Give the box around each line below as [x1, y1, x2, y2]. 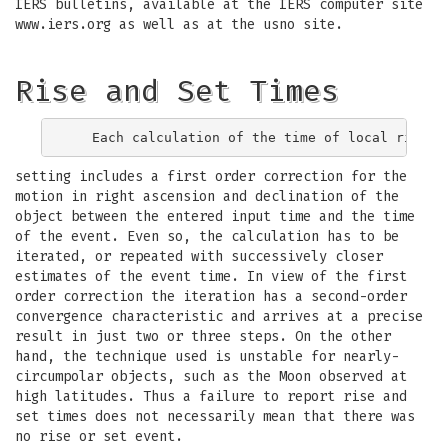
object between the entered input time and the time [15, 208, 415, 225]
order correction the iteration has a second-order [15, 288, 407, 305]
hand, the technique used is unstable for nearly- [15, 348, 399, 365]
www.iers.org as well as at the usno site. [15, 16, 343, 33]
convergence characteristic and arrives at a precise [15, 308, 423, 325]
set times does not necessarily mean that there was [15, 408, 415, 425]
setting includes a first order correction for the [15, 168, 407, 185]
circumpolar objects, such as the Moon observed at [15, 368, 407, 385]
